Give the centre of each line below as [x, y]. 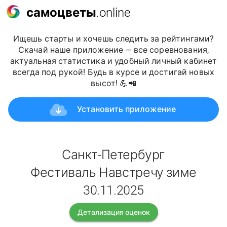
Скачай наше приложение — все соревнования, [113, 50]
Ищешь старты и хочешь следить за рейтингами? [113, 39]
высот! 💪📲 [113, 83]
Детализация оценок [113, 213]
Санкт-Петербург [113, 155]
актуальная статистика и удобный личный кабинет [113, 61]
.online [113, 12]
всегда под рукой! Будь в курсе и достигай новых [113, 72]
